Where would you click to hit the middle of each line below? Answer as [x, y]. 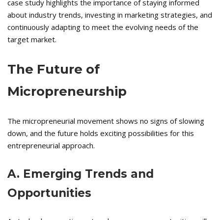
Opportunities [49, 193]
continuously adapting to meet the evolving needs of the [103, 27]
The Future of [54, 69]
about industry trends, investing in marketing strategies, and [110, 15]
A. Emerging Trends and [81, 174]
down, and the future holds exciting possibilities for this [101, 133]
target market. [32, 40]
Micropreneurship [67, 92]
